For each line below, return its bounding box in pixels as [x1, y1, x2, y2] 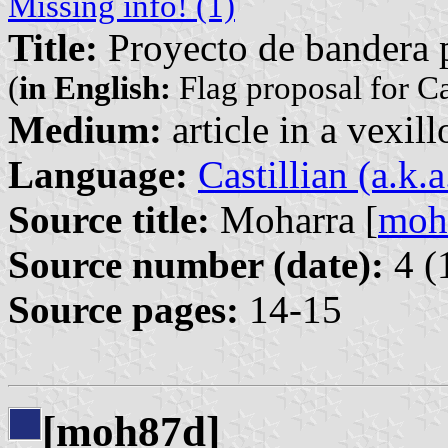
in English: [19, 70, 171, 107]
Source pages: [8, 288, 239, 332]
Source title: [8, 198, 210, 242]
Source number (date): [8, 243, 384, 287]
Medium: [8, 108, 162, 152]
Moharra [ [210, 198, 378, 242]
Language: [8, 153, 188, 197]
